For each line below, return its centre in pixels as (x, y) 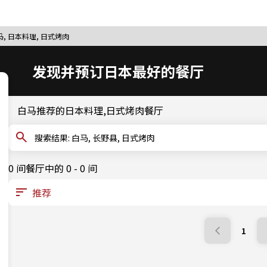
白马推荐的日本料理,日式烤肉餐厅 (90, 110)
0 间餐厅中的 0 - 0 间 (53, 168)
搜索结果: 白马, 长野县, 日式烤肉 (113, 138)
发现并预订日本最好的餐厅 (118, 71)
